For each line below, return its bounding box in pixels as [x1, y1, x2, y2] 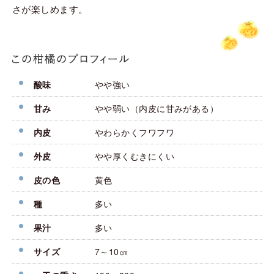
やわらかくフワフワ [95, 126, 175, 139]
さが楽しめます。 [12, 2, 88, 16]
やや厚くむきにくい [95, 150, 175, 163]
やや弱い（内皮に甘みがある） [95, 102, 219, 115]
